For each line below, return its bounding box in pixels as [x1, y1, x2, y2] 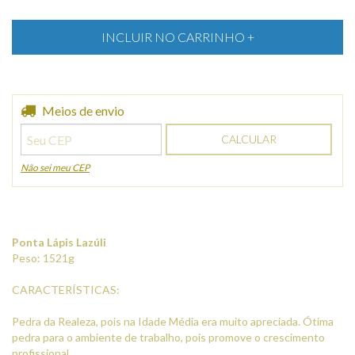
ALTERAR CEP [265, 104, 329, 116]
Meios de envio [42, 103, 124, 118]
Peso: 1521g [12, 251, 74, 265]
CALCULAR [221, 132, 277, 146]
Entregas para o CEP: [21, 103, 125, 116]
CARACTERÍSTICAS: [12, 283, 120, 296]
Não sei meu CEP [21, 162, 90, 174]
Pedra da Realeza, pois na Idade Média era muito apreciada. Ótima [12, 315, 334, 328]
